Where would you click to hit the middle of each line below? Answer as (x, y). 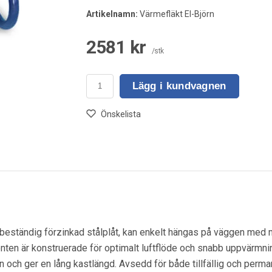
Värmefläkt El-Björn (176, 14)
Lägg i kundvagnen (179, 86)
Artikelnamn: (112, 14)
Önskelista (121, 114)
